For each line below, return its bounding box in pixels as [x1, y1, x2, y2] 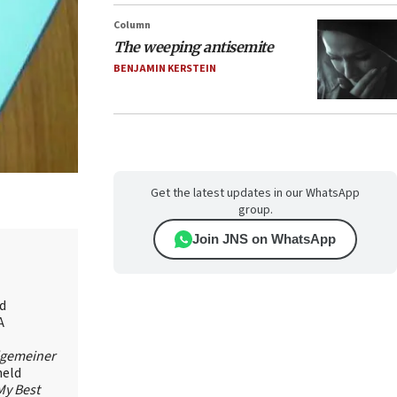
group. [237, 201, 273, 219]
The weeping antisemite [113, 38, 273, 56]
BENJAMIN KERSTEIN [113, 61, 216, 76]
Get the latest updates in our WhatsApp [151, 184, 360, 202]
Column [113, 18, 151, 33]
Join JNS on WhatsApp [192, 231, 336, 246]
